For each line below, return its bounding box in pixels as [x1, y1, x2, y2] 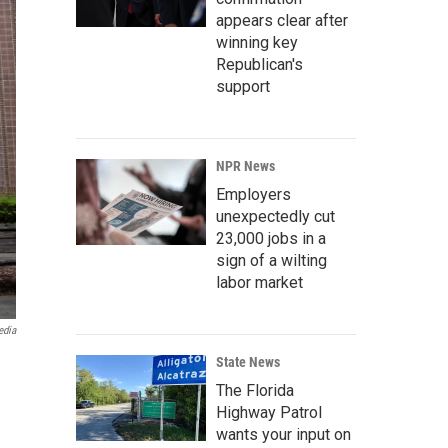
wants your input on [216, 425, 351, 445]
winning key [216, 33, 298, 53]
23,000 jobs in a [216, 229, 326, 249]
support [216, 77, 270, 97]
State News [216, 354, 280, 371]
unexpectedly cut [216, 207, 335, 227]
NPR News [216, 158, 275, 175]
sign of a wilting [216, 251, 327, 271]
